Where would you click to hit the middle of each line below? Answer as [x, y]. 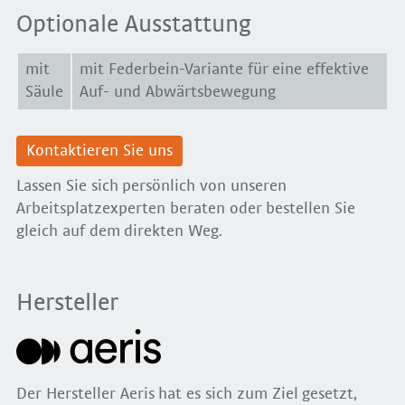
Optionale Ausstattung [134, 25]
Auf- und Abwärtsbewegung [178, 92]
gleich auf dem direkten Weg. [120, 231]
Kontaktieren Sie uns [99, 151]
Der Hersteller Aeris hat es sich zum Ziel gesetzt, [187, 395]
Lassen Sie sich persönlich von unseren [151, 186]
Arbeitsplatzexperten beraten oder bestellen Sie [186, 208]
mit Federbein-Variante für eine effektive [225, 69]
